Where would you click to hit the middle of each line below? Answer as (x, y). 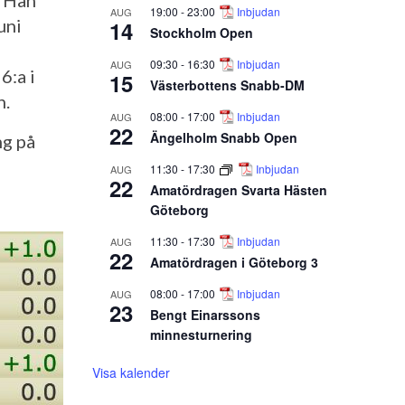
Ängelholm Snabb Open (224, 137)
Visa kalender (131, 372)
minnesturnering (201, 334)
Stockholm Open (202, 32)
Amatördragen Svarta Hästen (239, 189)
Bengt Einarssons (205, 314)
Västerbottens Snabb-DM (227, 85)
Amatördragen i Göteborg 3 (234, 262)
